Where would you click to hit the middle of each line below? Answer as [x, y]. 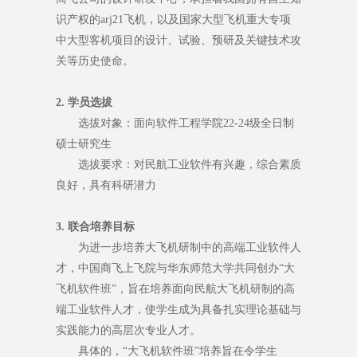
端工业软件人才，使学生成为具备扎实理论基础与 [178, 310]
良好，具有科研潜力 [106, 186]
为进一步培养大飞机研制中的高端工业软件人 [190, 248]
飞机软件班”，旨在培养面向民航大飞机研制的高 [175, 289]
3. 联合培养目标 [95, 227]
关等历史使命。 [95, 61]
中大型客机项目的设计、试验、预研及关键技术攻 [178, 41]
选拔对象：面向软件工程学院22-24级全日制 [186, 124]
